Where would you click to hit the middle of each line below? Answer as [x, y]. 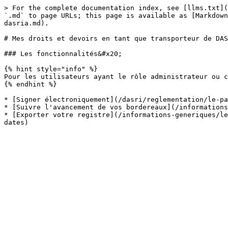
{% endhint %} [31, 84]
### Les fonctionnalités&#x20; [63, 54]
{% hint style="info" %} [51, 69]
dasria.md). [26, 23]
